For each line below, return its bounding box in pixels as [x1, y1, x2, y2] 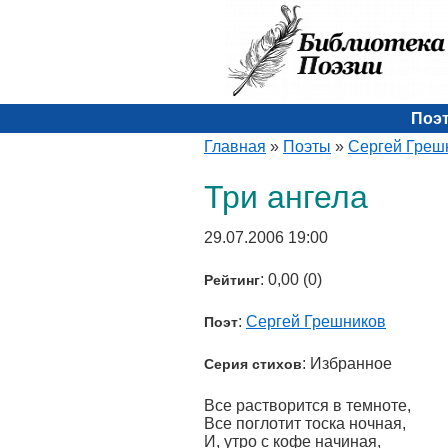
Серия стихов [204, 356, 302, 372]
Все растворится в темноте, [204, 397, 411, 414]
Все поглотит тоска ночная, [204, 415, 406, 432]
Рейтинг [204, 272, 260, 288]
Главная [204, 138, 266, 155]
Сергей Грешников [246, 313, 386, 330]
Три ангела [204, 179, 368, 215]
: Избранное [302, 355, 392, 372]
